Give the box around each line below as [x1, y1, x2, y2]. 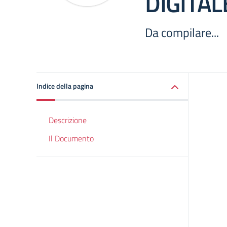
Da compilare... [145, 23, 219, 42]
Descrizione [49, 114, 87, 126]
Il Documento [49, 132, 94, 144]
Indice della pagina [36, 81, 93, 91]
